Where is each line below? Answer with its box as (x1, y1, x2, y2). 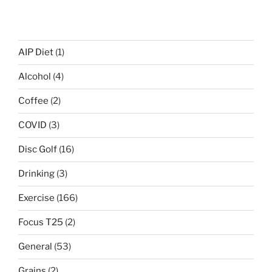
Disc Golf (18, 144, 57, 155)
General (18, 241, 52, 253)
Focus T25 (18, 217, 63, 228)
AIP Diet (18, 47, 53, 58)
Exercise (18, 192, 55, 204)
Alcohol (18, 71, 51, 83)
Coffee (18, 95, 49, 107)
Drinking (18, 168, 55, 180)
